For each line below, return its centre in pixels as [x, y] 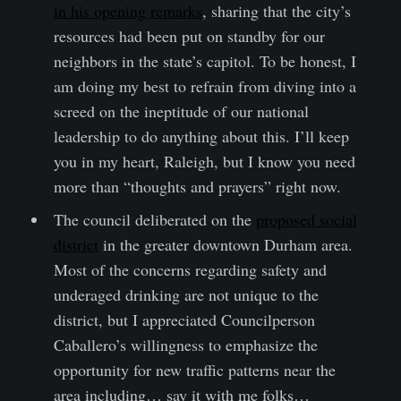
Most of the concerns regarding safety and [190, 270]
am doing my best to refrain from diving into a [205, 86]
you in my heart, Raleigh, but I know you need [204, 162]
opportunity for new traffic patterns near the [194, 370]
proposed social [306, 220]
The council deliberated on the [154, 220]
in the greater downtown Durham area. [225, 245]
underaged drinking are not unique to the [186, 295]
